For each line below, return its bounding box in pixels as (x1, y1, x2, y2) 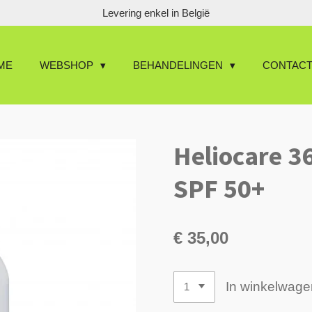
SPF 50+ (173, 171, 265, 205)
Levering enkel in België (102, 6, 210, 19)
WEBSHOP (40, 58, 96, 71)
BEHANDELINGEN (133, 58, 226, 71)
